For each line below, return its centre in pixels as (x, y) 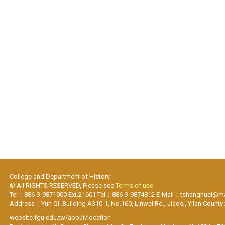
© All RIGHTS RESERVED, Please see (63, 185)
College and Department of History (61, 176)
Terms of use (135, 185)
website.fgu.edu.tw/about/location (61, 217)
